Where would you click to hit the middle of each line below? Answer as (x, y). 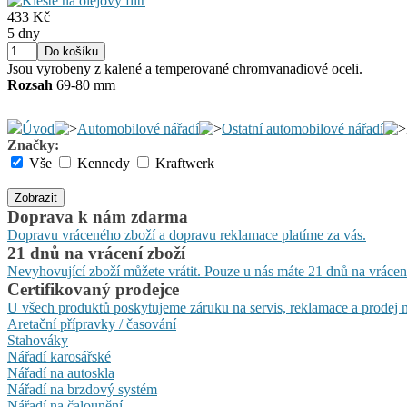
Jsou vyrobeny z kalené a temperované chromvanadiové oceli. (185, 69)
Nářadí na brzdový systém (82, 389)
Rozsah (30, 85)
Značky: (33, 145)
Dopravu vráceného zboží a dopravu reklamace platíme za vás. (187, 235)
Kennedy (104, 163)
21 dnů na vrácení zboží (96, 253)
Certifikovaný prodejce (93, 289)
